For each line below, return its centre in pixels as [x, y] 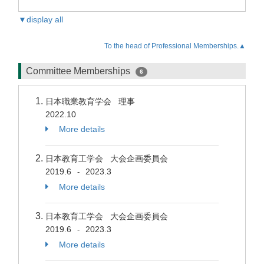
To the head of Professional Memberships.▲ [175, 46]
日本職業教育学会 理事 [93, 101]
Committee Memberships [79, 71]
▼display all [41, 19]
